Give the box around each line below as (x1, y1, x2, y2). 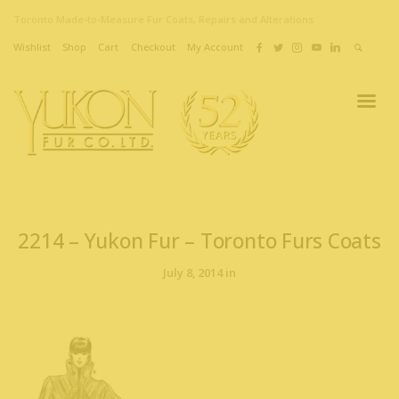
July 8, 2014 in (163, 264, 236, 281)
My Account (186, 40, 243, 54)
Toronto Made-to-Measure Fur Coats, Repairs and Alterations (13, 12, 313, 27)
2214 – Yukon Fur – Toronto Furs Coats (18, 226, 381, 255)
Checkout (130, 40, 175, 54)
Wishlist (13, 40, 51, 54)
